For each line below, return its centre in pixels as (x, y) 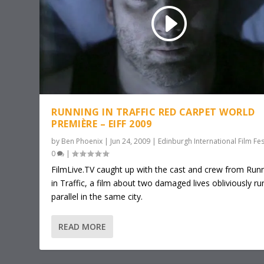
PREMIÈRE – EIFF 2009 (102, 124)
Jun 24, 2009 (131, 141)
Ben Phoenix (82, 141)
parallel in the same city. (97, 197)
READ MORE (82, 227)
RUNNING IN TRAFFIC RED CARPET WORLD (153, 112)
